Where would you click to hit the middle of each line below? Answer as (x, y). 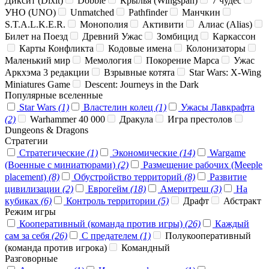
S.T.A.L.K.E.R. (35, 25)
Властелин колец (118, 107)
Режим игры (30, 212)
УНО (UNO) (30, 13)
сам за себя (28, 236)
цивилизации (34, 189)
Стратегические (52, 153)
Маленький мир (38, 61)
